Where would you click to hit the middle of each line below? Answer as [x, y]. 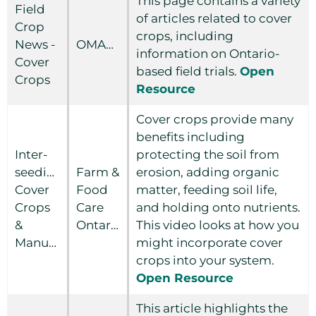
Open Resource [185, 278]
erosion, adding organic [208, 172]
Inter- [31, 154]
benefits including [190, 137]
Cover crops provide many [215, 119]
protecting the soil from [208, 154]
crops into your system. [205, 260]
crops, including [185, 36]
